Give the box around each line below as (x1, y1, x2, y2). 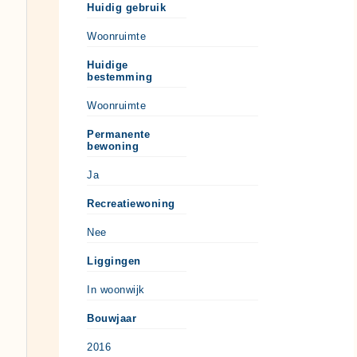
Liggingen (87, 255, 141, 268)
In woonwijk (87, 284, 145, 296)
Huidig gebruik (87, 2, 166, 14)
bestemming (87, 71, 152, 84)
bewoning (87, 140, 139, 153)
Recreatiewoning (87, 198, 175, 210)
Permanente (87, 128, 150, 141)
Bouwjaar (87, 312, 136, 325)
